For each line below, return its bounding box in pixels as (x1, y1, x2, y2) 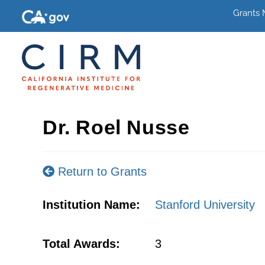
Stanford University (155, 198, 255, 211)
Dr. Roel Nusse (43, 116, 190, 138)
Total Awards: (43, 237, 120, 250)
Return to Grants (54, 165, 147, 178)
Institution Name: (43, 198, 140, 211)
